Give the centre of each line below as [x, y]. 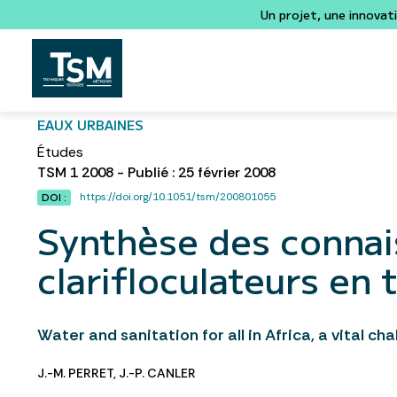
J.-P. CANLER [157, 373]
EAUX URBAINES [90, 125]
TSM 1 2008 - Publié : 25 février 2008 [156, 172]
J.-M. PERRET [75, 373]
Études [60, 152]
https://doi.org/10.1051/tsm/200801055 [178, 197]
